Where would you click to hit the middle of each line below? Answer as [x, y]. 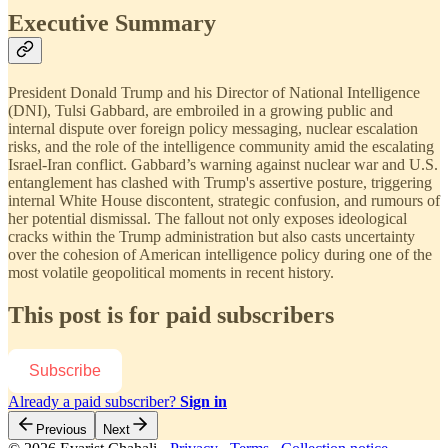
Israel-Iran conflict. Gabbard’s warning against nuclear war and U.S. [223, 164]
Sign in [203, 401]
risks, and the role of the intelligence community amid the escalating [221, 146]
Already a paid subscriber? [94, 401]
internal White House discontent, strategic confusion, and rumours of [224, 200]
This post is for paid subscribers [171, 314]
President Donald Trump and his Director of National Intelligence [214, 92]
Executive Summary [112, 22]
